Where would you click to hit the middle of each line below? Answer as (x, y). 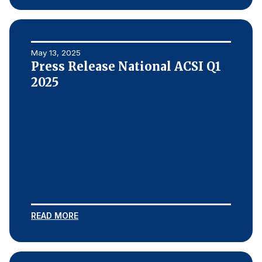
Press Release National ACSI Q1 (126, 66)
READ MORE (55, 216)
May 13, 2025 (56, 53)
